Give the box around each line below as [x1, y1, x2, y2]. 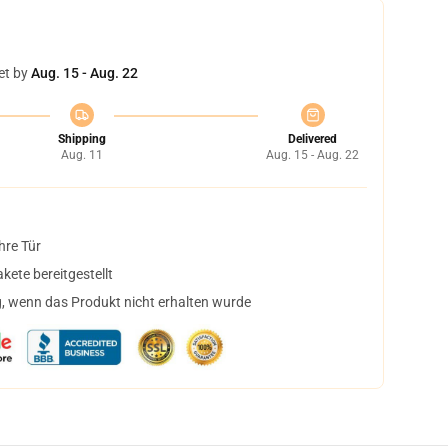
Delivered [288, 132, 337, 146]
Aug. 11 [60, 148, 103, 162]
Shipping [57, 132, 106, 146]
